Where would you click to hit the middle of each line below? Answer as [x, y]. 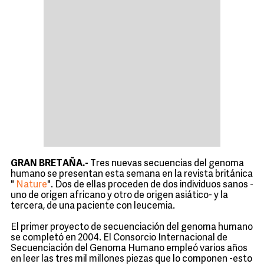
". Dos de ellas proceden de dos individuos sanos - [150, 185]
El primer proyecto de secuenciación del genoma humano [132, 227]
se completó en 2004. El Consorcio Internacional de [119, 238]
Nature [32, 185]
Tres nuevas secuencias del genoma [167, 164]
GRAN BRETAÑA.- [50, 164]
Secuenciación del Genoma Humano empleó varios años [129, 249]
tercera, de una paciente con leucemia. [93, 206]
